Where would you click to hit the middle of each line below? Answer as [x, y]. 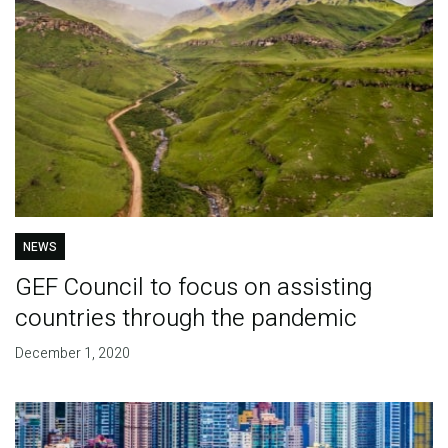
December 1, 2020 [72, 354]
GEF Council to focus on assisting [193, 288]
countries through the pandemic [185, 319]
